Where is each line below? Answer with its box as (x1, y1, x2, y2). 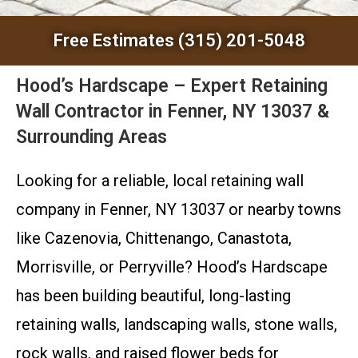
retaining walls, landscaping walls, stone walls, (16, 315, 337, 334)
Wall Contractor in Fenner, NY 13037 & (16, 101, 329, 122)
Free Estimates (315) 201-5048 (53, 30, 305, 50)
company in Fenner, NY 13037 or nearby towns (16, 200, 341, 219)
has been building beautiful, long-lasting (16, 286, 291, 305)
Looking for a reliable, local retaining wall (16, 171, 304, 190)
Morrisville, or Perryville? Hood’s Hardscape (16, 257, 328, 276)
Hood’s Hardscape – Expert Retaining (16, 75, 328, 97)
